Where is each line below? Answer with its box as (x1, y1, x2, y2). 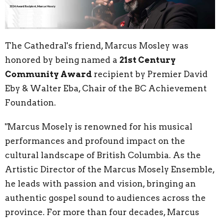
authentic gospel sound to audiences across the (5, 192, 206, 203)
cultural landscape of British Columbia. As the (5, 150, 201, 160)
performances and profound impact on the (5, 136, 185, 146)
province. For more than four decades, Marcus (5, 207, 199, 217)
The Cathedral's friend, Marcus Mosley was (5, 40, 189, 51)
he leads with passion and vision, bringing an (5, 178, 196, 189)
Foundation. (5, 97, 56, 108)
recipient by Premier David (92, 69, 208, 79)
